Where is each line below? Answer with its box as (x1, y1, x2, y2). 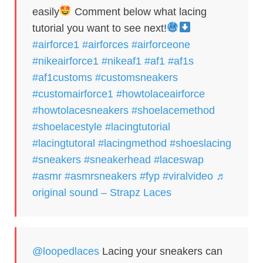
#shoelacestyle (32, 120, 102, 133)
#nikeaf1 (102, 55, 141, 67)
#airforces (82, 38, 129, 50)
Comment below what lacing (71, 5, 207, 18)
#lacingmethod (98, 137, 167, 149)
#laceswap (154, 153, 204, 166)
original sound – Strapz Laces (32, 186, 171, 198)
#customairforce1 (32, 87, 113, 100)
